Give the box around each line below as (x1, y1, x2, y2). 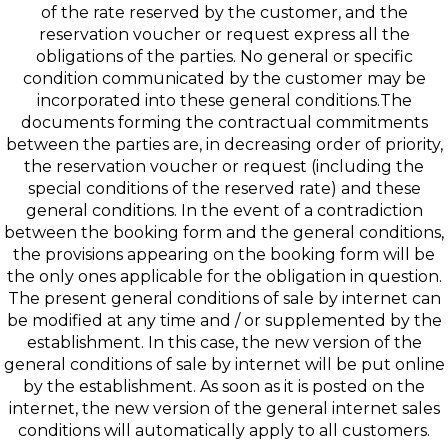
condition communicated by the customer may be (22, 69, 426, 88)
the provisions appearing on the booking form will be (13, 245, 435, 264)
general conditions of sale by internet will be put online (3, 355, 445, 374)
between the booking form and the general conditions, (4, 223, 444, 242)
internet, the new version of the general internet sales (8, 399, 440, 418)
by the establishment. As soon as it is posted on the (23, 377, 425, 396)
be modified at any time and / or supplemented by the (6, 311, 442, 330)
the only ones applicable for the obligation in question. (6, 267, 442, 286)
